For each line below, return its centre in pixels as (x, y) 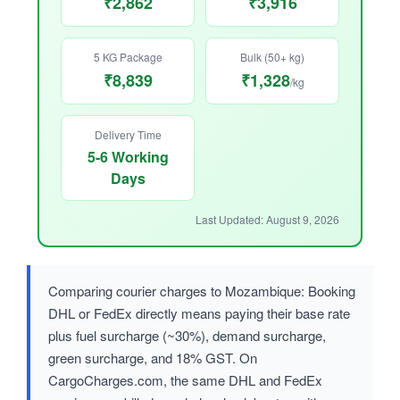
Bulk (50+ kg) (272, 57)
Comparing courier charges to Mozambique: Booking (202, 291)
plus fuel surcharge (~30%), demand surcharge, (187, 336)
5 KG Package (128, 57)
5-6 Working (128, 157)
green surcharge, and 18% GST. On (153, 358)
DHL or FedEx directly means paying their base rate (199, 313)
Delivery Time (128, 135)
